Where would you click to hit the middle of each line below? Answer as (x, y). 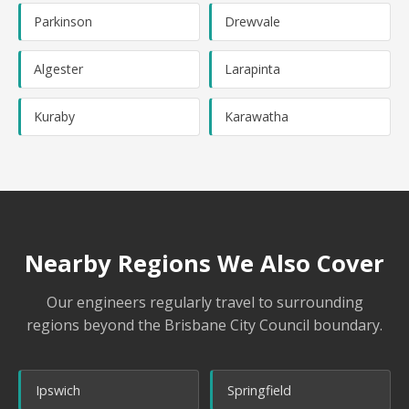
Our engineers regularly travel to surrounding (204, 302)
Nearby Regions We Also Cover (204, 263)
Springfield (259, 390)
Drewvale (252, 21)
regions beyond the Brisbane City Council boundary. (204, 325)
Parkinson (63, 21)
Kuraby (54, 116)
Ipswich (58, 390)
